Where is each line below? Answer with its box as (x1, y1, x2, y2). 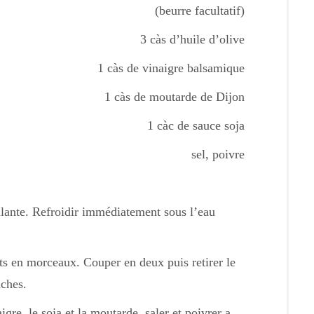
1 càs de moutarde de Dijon (104, 90, 245, 104)
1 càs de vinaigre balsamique (97, 61, 245, 75)
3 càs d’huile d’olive (140, 32, 245, 46)
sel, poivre (191, 147, 245, 161)
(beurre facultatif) (155, 4, 245, 18)
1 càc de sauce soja (147, 118, 245, 132)
